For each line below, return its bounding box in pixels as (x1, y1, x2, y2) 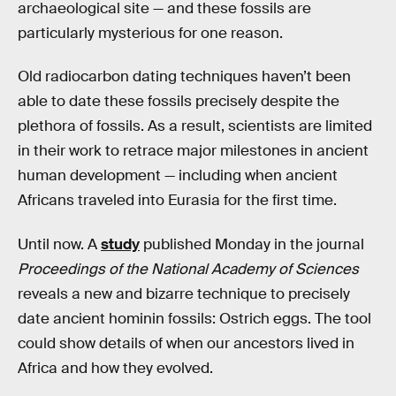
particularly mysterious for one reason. (18, 23, 283, 42)
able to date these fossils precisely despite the (18, 92, 339, 111)
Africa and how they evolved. (18, 359, 213, 377)
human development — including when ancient (18, 166, 338, 186)
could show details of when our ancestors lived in (18, 334, 354, 353)
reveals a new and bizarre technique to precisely (18, 285, 350, 303)
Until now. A (18, 235, 101, 254)
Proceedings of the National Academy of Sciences (18, 260, 359, 278)
